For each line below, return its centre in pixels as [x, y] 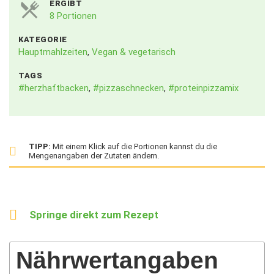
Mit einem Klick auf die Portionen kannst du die [134, 146]
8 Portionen [73, 16]
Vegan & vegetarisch [134, 52]
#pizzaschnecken [128, 88]
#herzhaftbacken [54, 88]
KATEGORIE [43, 39]
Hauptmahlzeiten [53, 52]
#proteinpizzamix [203, 88]
